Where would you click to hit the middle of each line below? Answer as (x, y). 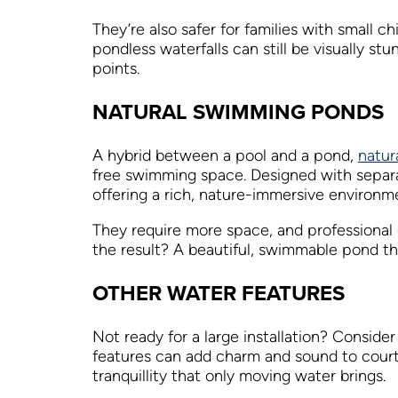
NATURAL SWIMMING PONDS (238, 112)
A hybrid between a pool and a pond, (225, 156)
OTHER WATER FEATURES (219, 293)
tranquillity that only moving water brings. (239, 376)
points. (116, 69)
